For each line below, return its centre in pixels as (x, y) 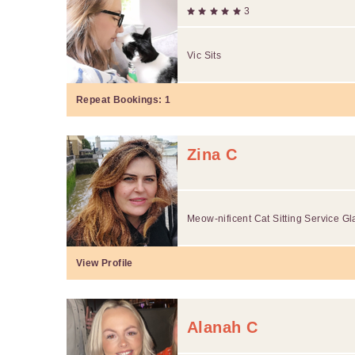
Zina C (212, 154)
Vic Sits (204, 55)
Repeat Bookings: (120, 99)
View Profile (105, 263)
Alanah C (223, 327)
